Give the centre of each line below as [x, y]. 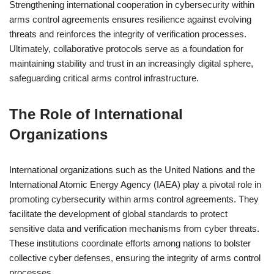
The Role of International [96, 114]
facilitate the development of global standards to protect [118, 214]
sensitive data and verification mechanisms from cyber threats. [134, 228]
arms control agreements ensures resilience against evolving [130, 19]
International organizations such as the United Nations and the [132, 170]
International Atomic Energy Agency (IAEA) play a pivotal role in [135, 184]
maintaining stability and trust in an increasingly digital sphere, [131, 63]
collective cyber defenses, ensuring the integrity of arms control [135, 258]
